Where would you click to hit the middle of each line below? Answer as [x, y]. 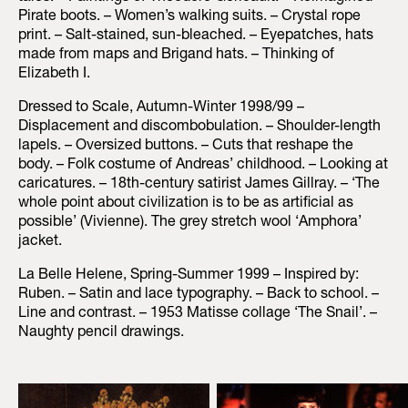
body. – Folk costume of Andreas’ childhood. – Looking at [203, 166]
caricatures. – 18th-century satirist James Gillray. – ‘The [199, 185]
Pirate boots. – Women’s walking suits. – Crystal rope [189, 18]
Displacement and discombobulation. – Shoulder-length [199, 128]
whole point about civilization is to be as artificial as [186, 204]
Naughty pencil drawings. [101, 334]
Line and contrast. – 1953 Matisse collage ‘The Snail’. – [198, 315]
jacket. [40, 243]
